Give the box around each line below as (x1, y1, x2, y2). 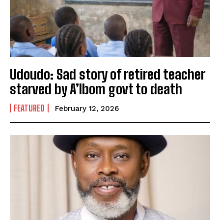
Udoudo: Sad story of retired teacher (10, 65, 205, 82)
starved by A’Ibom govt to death (10, 80, 185, 97)
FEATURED (14, 102, 45, 113)
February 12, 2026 (55, 104, 119, 113)
